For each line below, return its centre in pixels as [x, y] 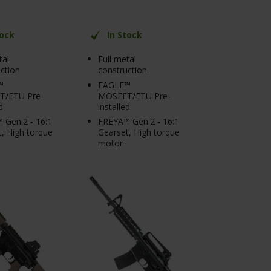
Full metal [117, 59]
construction [122, 70]
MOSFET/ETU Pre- [134, 96]
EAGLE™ [114, 85]
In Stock [124, 35]
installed [114, 106]
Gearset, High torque [139, 132]
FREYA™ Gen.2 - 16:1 [139, 122]
